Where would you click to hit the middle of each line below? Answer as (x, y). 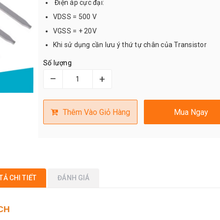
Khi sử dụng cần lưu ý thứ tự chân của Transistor (130, 45)
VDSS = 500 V (75, 17)
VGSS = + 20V (75, 31)
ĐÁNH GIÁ (74, 178)
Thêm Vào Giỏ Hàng (96, 112)
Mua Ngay (191, 112)
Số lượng (57, 63)
